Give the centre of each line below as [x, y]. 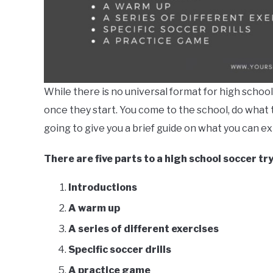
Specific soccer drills [120, 250]
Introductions [103, 187]
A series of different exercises [144, 229]
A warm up [94, 208]
